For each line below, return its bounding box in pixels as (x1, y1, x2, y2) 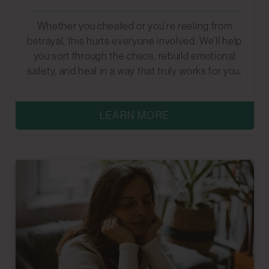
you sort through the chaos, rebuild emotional (33, 50, 236, 62)
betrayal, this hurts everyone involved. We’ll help (27, 35, 242, 47)
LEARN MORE (99, 109, 170, 122)
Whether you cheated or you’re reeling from (37, 20, 232, 32)
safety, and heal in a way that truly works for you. (27, 65, 242, 77)
